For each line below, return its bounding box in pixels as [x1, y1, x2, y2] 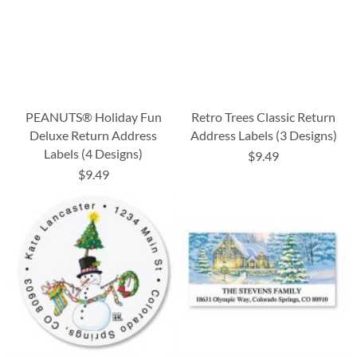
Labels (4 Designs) [44, 145, 143, 161]
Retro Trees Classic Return [191, 108, 336, 124]
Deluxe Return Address [29, 127, 158, 143]
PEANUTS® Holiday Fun [25, 108, 162, 124]
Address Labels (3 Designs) [190, 127, 337, 143]
